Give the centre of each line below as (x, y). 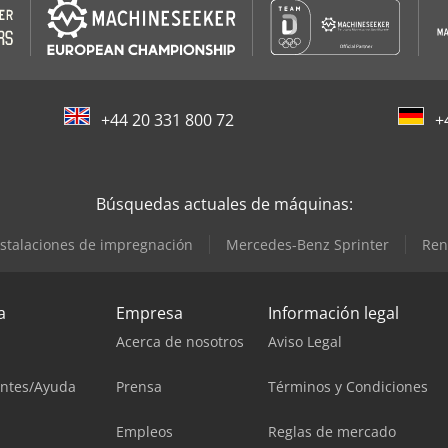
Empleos (144, 432)
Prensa (139, 387)
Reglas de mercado (332, 432)
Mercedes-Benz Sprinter (307, 245)
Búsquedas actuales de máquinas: (224, 204)
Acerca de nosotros (180, 342)
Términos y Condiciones (348, 387)
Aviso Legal (305, 342)
